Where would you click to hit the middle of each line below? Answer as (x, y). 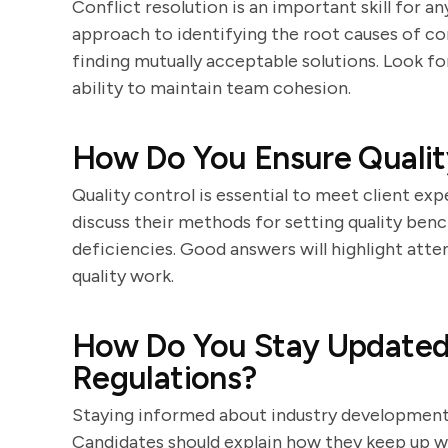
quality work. (123, 276)
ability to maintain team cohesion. (211, 88)
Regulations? (164, 378)
